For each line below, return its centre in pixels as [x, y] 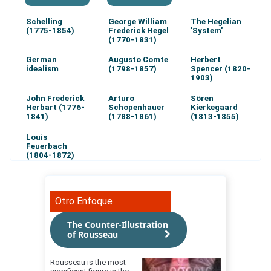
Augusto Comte [138, 60]
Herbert [205, 60]
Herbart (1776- [55, 107]
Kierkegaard [214, 107]
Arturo [121, 98]
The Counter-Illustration [118, 224]
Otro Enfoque [84, 201]
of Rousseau [93, 234]
